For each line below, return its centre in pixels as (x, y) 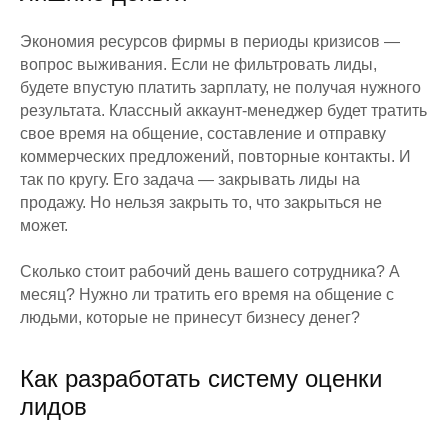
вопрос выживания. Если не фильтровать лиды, (198, 64)
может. (44, 225)
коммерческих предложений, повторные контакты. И (215, 156)
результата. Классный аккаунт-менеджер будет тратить (223, 110)
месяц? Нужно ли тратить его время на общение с (207, 294)
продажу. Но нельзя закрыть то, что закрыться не (201, 202)
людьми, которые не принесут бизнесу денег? (190, 317)
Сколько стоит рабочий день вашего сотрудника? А (210, 271)
